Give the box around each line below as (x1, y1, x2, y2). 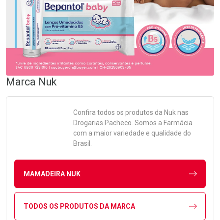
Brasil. (73, 139, 92, 148)
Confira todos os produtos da (73, 109, 164, 117)
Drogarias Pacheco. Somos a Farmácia (73, 119, 192, 127)
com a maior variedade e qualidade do (73, 129, 191, 137)
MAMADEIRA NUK (23, 169, 81, 178)
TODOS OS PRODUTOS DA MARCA (23, 202, 135, 210)
